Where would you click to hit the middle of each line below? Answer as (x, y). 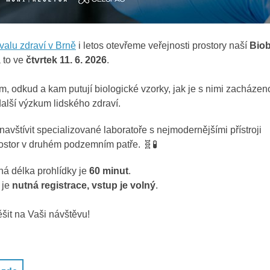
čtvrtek (43, 60)
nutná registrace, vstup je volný (84, 185)
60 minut (109, 171)
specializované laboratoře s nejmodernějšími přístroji (149, 130)
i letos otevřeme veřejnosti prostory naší (163, 46)
